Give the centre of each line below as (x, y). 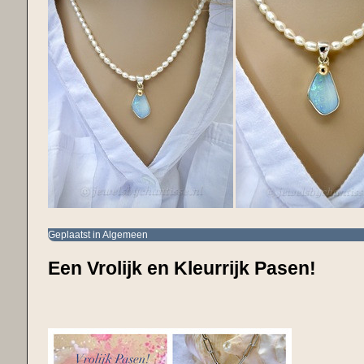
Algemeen (126, 235)
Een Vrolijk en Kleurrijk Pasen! (182, 268)
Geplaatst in (75, 235)
